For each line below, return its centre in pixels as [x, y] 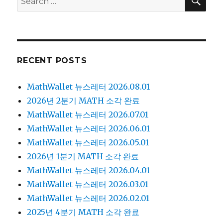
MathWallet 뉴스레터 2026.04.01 [89, 170]
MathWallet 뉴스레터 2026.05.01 [88, 142]
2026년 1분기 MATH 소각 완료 [83, 156]
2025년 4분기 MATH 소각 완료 [83, 212]
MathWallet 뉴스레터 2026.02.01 [88, 198]
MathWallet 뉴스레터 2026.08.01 [89, 86]
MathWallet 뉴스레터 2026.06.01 [89, 128]
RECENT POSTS [52, 60]
